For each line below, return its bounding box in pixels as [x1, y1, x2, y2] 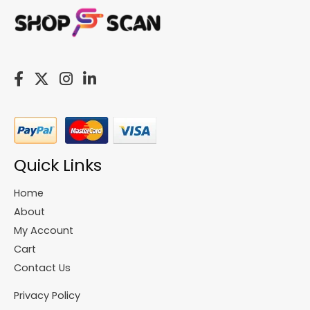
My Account [14, 223, 73, 237]
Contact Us [14, 260, 71, 275]
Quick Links [14, 153, 102, 176]
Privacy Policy [14, 288, 80, 302]
